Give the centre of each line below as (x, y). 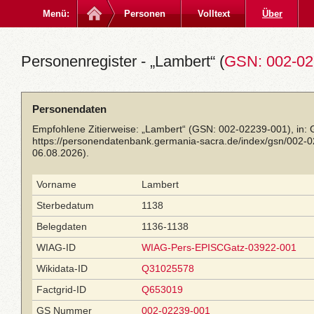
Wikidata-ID (62, 268)
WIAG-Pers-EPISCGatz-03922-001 (219, 247)
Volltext (214, 14)
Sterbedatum (65, 205)
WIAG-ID (56, 247)
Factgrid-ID (61, 289)
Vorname (56, 184)
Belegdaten (62, 226)
